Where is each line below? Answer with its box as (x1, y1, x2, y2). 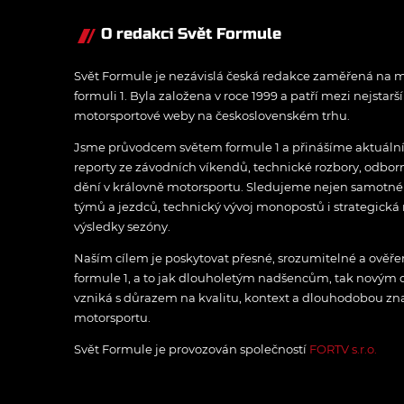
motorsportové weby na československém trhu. (74, 108, 350, 124)
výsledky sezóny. (74, 219, 170, 234)
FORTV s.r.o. (309, 342, 377, 357)
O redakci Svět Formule (101, 24, 281, 44)
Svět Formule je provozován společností (74, 342, 309, 357)
